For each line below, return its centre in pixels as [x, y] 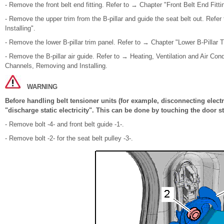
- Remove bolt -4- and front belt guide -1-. [64, 124]
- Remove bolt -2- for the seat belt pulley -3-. [69, 138]
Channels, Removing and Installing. [56, 66]
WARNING [42, 87]
